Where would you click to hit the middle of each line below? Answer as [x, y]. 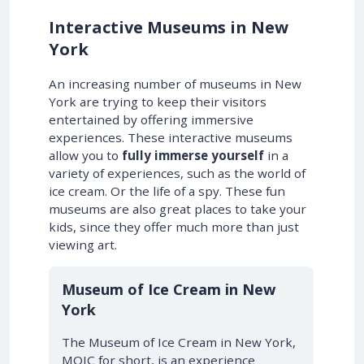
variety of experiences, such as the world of [177, 173]
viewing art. [83, 245]
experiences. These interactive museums [171, 137]
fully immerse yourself [193, 155]
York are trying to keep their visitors [158, 102]
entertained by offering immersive [151, 119]
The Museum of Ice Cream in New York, [179, 342]
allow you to [85, 155]
